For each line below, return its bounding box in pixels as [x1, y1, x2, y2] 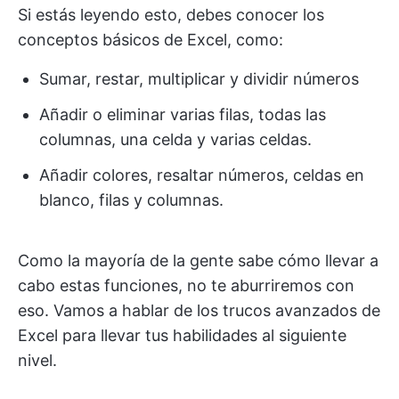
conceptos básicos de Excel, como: [18, 30, 283, 49]
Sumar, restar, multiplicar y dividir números [39, 69, 359, 88]
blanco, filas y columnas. [39, 191, 224, 209]
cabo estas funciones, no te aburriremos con [18, 276, 354, 295]
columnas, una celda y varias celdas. [39, 130, 312, 149]
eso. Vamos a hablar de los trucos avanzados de [18, 301, 380, 320]
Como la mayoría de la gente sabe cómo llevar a [18, 251, 379, 270]
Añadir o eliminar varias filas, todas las [39, 105, 326, 124]
